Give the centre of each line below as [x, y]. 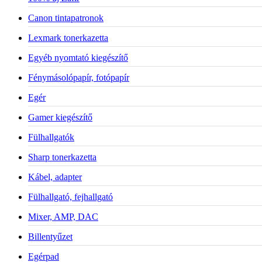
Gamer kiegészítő [60, 117]
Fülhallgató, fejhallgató [70, 196]
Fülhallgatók [51, 137]
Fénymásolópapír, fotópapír [79, 77]
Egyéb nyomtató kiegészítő [78, 57]
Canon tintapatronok [66, 18]
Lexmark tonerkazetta [68, 37]
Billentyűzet [50, 236]
